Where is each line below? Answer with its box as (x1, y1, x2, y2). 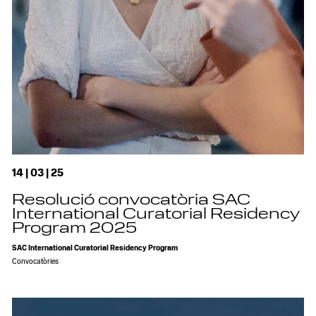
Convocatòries (12, 257, 59, 266)
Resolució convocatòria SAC (12, 194, 251, 209)
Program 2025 (12, 222, 138, 237)
